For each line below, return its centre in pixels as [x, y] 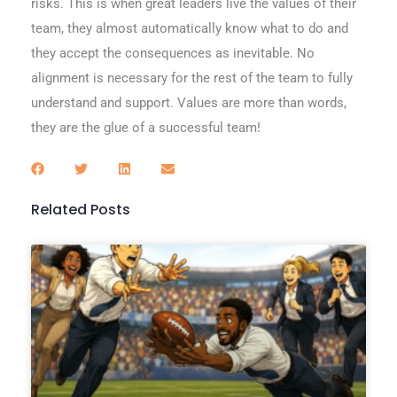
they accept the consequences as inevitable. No [173, 53]
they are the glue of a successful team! [146, 127]
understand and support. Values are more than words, [189, 102]
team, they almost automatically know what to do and [190, 28]
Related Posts [81, 209]
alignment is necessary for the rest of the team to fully [192, 78]
